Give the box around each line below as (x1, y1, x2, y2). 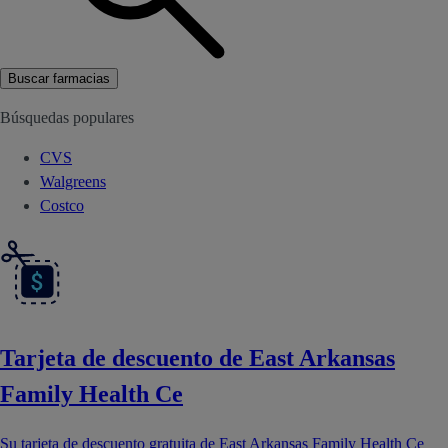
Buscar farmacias (8, 70, 110, 86)
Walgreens (40, 172, 106, 190)
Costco (40, 196, 84, 214)
